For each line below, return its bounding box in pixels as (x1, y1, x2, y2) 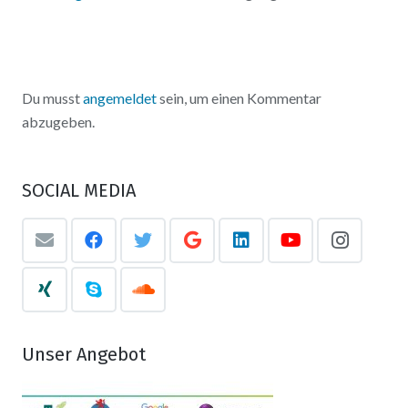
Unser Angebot (22, 343, 146, 366)
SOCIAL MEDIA (22, 179, 136, 202)
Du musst (22, 89, 83, 107)
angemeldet (83, 89, 157, 107)
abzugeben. (22, 113, 95, 131)
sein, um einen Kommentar (157, 89, 321, 107)
